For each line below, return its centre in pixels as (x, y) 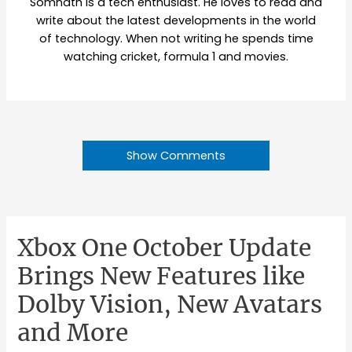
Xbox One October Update (165, 247)
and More (73, 332)
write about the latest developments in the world (176, 20)
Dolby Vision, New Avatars (170, 304)
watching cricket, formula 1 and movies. (176, 56)
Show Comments (176, 155)
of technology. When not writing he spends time (176, 38)
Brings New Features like (161, 275)
